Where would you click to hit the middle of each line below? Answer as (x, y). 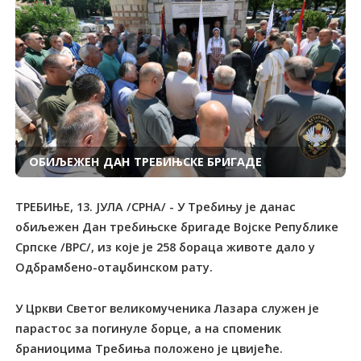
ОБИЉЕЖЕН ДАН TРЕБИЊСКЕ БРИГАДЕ (145, 162)
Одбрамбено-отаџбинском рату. (114, 267)
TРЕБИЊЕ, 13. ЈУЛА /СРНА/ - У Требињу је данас (156, 206)
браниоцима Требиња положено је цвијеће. (149, 348)
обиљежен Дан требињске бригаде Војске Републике (177, 226)
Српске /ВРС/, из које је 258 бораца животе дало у (166, 247)
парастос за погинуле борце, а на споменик (149, 328)
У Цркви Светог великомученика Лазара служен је (168, 308)
